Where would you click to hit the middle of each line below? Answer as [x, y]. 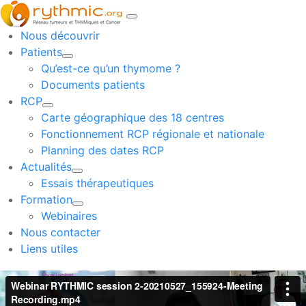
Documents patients [93, 85]
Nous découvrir [60, 36]
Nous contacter [60, 232]
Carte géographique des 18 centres [133, 117]
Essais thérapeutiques [97, 183]
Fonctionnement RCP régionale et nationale [153, 134]
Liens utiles [49, 249]
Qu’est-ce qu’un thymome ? [111, 68]
